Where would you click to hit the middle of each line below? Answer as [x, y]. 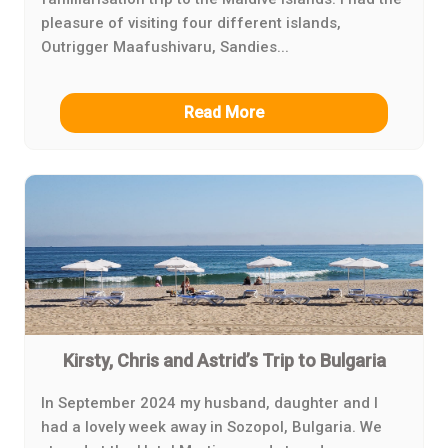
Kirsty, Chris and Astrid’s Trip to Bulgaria [224, 361]
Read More [224, 113]
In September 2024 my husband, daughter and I [209, 403]
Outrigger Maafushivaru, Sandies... [165, 47]
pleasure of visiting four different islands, [191, 23]
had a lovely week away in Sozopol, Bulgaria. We [211, 427]
